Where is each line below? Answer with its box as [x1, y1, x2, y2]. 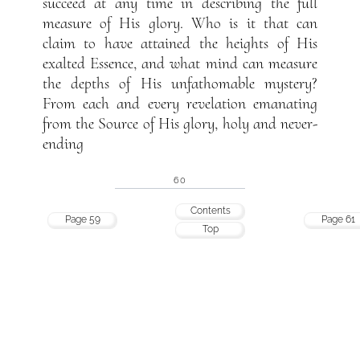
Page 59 [64, 214, 100, 226]
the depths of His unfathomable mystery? [42, 73, 318, 93]
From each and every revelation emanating [42, 93, 318, 113]
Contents [190, 205, 231, 217]
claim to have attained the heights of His [42, 33, 318, 53]
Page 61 [321, 214, 356, 226]
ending [42, 133, 84, 153]
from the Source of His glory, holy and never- [42, 113, 318, 133]
